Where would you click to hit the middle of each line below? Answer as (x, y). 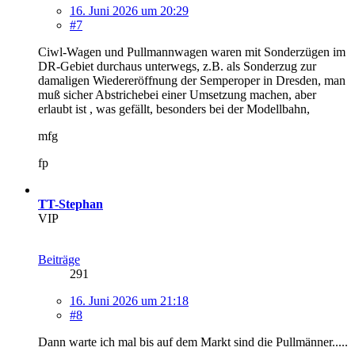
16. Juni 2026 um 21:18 (129, 300)
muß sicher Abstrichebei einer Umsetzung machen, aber (177, 94)
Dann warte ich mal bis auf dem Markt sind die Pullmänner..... (193, 342)
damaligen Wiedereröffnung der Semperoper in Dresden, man (192, 80)
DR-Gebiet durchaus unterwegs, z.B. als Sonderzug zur (177, 66)
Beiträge (59, 259)
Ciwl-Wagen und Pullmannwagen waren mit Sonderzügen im (192, 52)
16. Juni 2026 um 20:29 (129, 10)
